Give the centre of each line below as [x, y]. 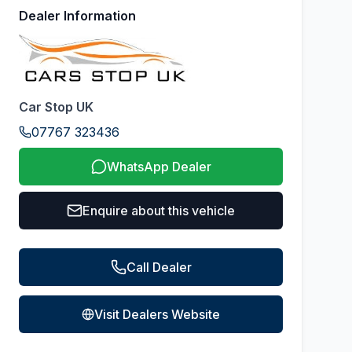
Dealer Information [77, 16]
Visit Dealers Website [157, 314]
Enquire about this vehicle [159, 211]
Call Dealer [159, 267]
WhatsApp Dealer [159, 167]
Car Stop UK [56, 107]
